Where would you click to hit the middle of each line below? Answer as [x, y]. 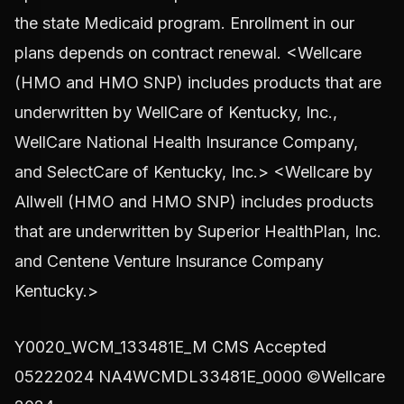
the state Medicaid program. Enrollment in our [184, 23]
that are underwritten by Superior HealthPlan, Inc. [198, 232]
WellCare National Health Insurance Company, [186, 142]
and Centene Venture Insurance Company [169, 262]
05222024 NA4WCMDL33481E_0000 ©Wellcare [200, 377]
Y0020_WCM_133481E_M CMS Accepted [170, 347]
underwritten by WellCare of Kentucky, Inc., [176, 113]
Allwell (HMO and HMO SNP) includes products [194, 202]
